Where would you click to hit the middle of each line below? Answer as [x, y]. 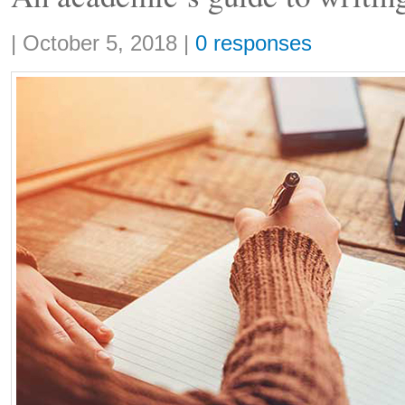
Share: [28, 35]
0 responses [254, 43]
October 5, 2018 [100, 43]
